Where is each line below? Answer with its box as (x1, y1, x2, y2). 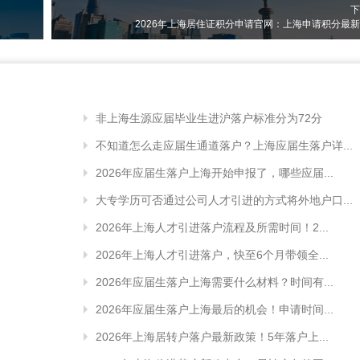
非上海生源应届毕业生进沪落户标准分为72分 (96, 111, 322, 125)
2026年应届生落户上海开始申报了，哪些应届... (96, 166, 333, 179)
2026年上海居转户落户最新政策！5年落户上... (96, 329, 329, 343)
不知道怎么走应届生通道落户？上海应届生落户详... (96, 138, 353, 152)
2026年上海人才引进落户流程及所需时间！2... (96, 220, 329, 234)
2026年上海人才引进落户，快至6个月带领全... (96, 247, 329, 261)
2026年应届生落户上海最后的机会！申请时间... (96, 302, 333, 316)
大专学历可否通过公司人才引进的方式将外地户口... (96, 193, 353, 207)
